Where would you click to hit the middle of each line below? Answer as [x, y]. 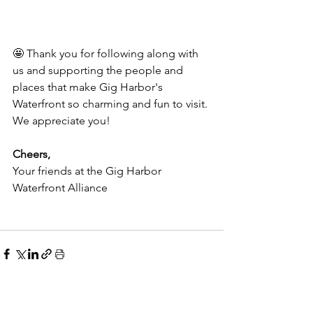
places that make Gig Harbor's [89, 87]
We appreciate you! [61, 121]
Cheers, [31, 154]
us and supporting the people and [99, 71]
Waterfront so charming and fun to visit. [111, 104]
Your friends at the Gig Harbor [88, 171]
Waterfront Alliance [60, 188]
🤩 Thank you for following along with [107, 54]
